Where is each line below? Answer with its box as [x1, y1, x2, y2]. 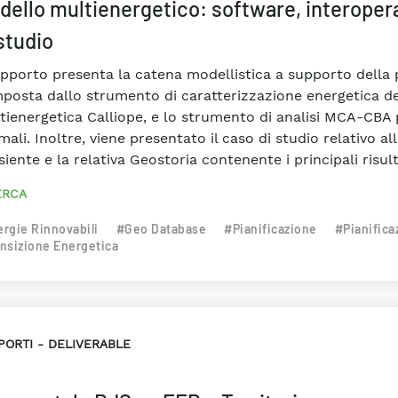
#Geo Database [115, 221, 206, 236]
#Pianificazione [224, 221, 317, 236]
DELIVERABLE [47, 337, 131, 351]
